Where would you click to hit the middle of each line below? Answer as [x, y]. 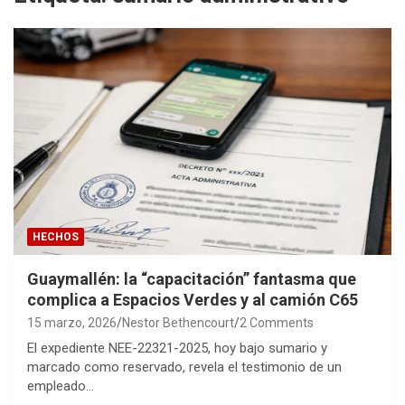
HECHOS [56, 236]
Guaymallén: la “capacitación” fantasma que [192, 278]
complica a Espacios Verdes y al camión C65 [193, 299]
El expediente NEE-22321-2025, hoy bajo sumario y [177, 348]
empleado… [61, 386]
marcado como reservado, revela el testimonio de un [184, 367]
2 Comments [277, 322]
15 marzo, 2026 [72, 322]
